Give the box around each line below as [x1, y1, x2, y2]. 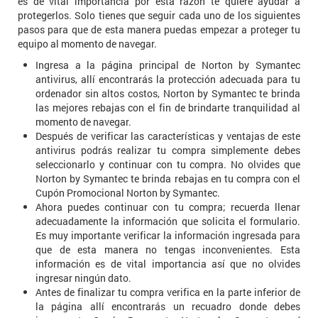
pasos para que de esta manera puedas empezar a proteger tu [18, 22, 300, 36]
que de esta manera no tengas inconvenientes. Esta [35, 242, 300, 256]
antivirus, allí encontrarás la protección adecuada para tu [35, 72, 300, 86]
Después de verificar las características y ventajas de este [35, 128, 300, 143]
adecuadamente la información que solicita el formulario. [35, 214, 300, 228]
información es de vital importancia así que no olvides [35, 256, 300, 270]
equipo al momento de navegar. [18, 36, 157, 50]
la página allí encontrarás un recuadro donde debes [35, 299, 300, 313]
